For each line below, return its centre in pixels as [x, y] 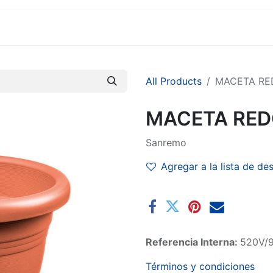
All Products [174, 81]
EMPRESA [246, 27]
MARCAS [27, 27]
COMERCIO [178, 27]
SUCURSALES [100, 27]
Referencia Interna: [193, 242]
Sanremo [166, 143]
